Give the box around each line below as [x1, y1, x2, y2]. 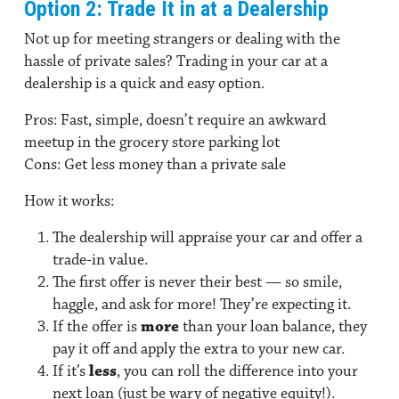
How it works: [24, 191, 114, 211]
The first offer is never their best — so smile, [53, 272, 342, 292]
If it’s [53, 361, 89, 381]
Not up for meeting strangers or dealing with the [24, 28, 340, 49]
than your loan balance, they [179, 316, 367, 337]
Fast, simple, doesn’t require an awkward [57, 110, 326, 130]
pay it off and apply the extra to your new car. [53, 338, 345, 359]
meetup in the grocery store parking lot [24, 132, 280, 152]
